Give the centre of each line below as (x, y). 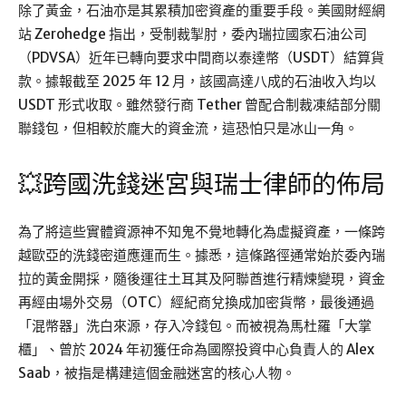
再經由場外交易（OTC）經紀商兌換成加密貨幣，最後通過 (196, 302)
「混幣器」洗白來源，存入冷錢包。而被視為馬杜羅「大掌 (195, 325)
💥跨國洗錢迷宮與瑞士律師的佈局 (202, 184)
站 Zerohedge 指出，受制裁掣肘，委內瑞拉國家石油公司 (193, 34)
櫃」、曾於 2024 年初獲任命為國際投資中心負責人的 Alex (196, 349)
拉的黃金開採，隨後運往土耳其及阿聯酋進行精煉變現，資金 (202, 278)
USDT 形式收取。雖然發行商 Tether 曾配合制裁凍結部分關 (199, 104)
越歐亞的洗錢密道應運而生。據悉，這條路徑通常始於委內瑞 (202, 255)
